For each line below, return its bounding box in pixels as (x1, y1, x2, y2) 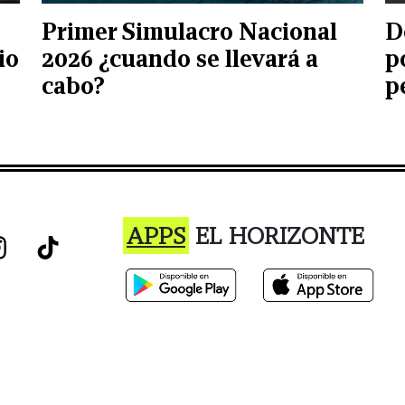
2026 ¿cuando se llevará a (42, 43, 318, 73)
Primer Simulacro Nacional (42, 16, 337, 46)
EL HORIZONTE (189, 221, 364, 250)
